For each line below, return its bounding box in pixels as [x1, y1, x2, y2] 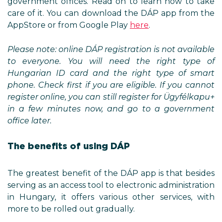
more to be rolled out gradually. [7, 204, 135, 214]
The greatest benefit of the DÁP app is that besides [7, 168, 215, 178]
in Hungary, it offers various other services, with [7, 192, 215, 202]
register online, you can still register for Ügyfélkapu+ [7, 92, 215, 102]
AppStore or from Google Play [7, 20, 130, 30]
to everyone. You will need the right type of [7, 56, 215, 66]
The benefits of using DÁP [7, 141, 130, 151]
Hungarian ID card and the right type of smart [7, 68, 215, 78]
